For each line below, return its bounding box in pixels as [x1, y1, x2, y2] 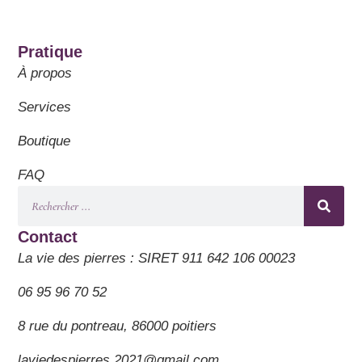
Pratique [18, 42, 83, 61]
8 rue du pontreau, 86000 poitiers [18, 318, 217, 334]
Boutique [18, 133, 71, 149]
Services [18, 99, 72, 115]
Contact [18, 227, 78, 246]
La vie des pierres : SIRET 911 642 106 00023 [18, 250, 296, 266]
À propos [18, 65, 73, 81]
